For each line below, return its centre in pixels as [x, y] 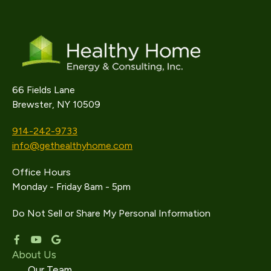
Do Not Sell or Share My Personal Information [111, 213]
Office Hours [41, 172]
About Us [34, 255]
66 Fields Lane [44, 90]
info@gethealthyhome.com [72, 145]
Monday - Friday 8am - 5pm [71, 187]
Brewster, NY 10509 [56, 104]
